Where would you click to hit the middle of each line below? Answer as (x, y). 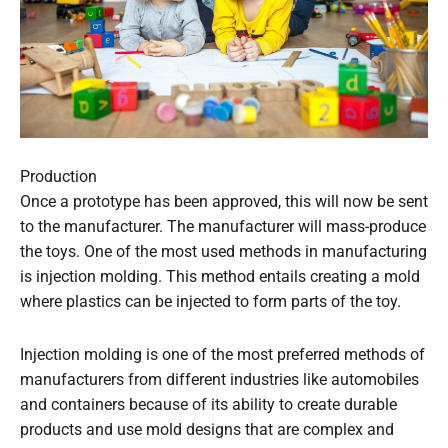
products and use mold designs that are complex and (207, 429)
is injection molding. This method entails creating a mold (220, 277)
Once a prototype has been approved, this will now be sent (224, 202)
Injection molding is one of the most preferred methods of (222, 354)
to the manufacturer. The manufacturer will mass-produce (223, 227)
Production (58, 177)
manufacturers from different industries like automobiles (219, 379)
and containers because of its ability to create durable (208, 404)
